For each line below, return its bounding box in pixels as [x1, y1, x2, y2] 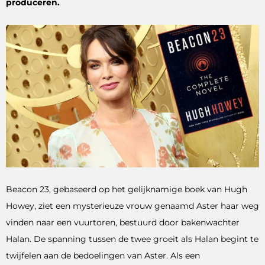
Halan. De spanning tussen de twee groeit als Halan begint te [6, 234, 258, 244]
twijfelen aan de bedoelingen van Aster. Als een [6, 251, 200, 261]
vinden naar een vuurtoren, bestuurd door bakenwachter [6, 218, 240, 228]
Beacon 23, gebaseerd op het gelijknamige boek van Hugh [6, 185, 247, 195]
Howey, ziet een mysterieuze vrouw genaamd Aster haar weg [6, 201, 259, 211]
